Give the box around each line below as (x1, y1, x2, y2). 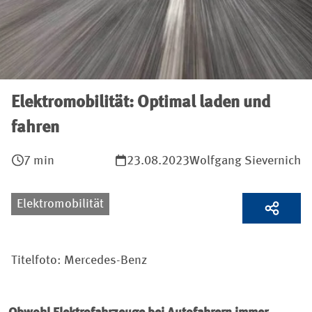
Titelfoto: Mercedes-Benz (11, 254, 147, 267)
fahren (11, 120, 59, 136)
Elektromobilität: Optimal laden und (11, 95, 270, 111)
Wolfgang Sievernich (189, 155, 301, 167)
